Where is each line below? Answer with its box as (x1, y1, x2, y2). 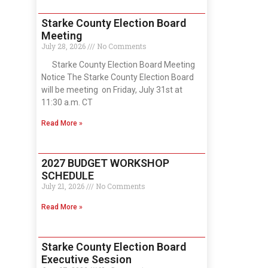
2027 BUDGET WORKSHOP (41, 156, 169, 169)
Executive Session (41, 252, 132, 266)
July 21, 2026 (41, 181, 86, 191)
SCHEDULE (41, 169, 94, 182)
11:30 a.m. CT (41, 97, 93, 107)
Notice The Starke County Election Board (41, 72, 194, 82)
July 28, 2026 (41, 41, 87, 51)
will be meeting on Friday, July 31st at (41, 84, 182, 95)
